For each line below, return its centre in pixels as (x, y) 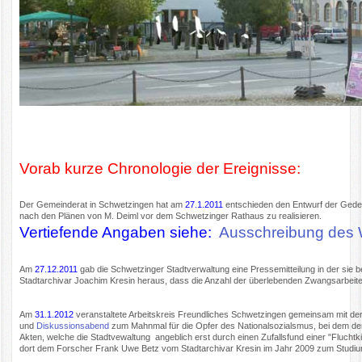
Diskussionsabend (73, 325)
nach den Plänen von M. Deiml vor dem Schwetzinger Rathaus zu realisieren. (171, 216)
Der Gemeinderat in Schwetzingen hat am (103, 205)
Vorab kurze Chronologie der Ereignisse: (160, 168)
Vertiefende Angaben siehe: (120, 233)
